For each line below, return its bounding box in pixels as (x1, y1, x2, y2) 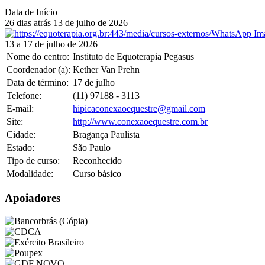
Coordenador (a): (7, 64, 70, 75)
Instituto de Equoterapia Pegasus (73, 51, 194, 62)
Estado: (7, 142, 34, 153)
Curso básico (73, 168, 121, 179)
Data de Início (5, 7, 57, 17)
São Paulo (73, 142, 111, 153)
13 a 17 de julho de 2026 (5, 38, 98, 49)
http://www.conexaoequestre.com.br (73, 116, 208, 127)
